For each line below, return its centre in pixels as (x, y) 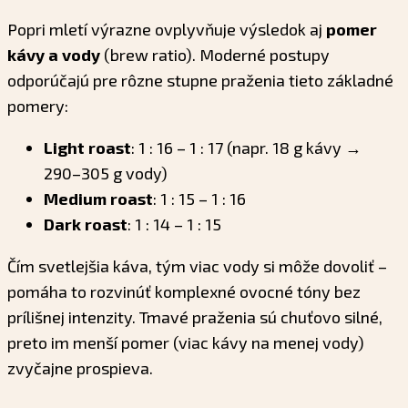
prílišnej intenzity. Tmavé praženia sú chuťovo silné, (195, 317)
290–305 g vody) (106, 173)
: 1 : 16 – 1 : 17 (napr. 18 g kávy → (246, 148)
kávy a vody (54, 55)
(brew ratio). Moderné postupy (215, 55)
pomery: (38, 106)
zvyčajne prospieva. (80, 368)
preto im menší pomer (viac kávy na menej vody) (186, 343)
